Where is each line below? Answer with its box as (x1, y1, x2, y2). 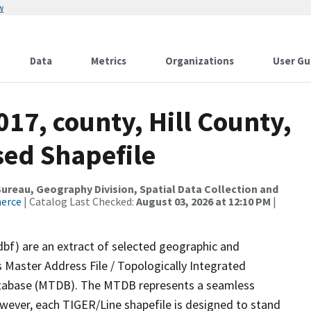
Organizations (165, 54, 234, 67)
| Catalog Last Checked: (22, 194, 136, 208)
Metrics (91, 54, 126, 67)
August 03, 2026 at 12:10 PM (136, 194, 271, 208)
